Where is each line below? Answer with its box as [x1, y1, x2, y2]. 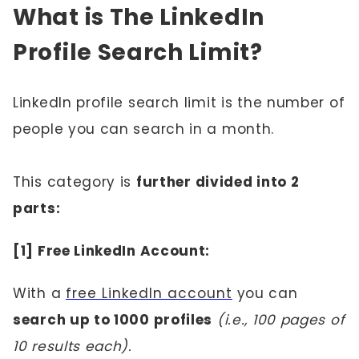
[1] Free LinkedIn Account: [13, 241, 211, 260]
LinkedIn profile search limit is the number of [13, 93, 345, 112]
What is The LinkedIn [13, 2, 264, 33]
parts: [13, 199, 61, 218]
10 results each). [13, 337, 132, 356]
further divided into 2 [135, 172, 300, 192]
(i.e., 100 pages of [216, 310, 345, 329]
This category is [13, 172, 136, 192]
